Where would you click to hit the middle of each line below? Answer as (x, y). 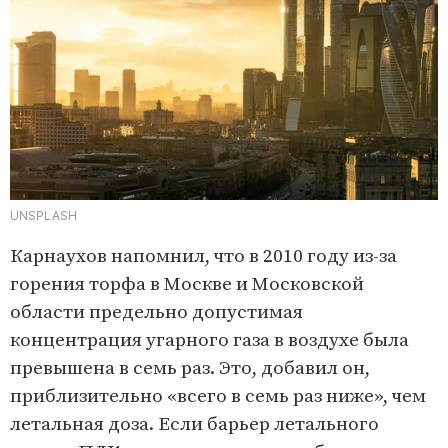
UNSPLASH (43, 216)
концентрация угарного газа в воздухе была (209, 341)
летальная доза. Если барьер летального (194, 425)
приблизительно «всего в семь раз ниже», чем (218, 397)
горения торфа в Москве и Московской (187, 285)
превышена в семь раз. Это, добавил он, (190, 369)
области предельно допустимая (156, 313)
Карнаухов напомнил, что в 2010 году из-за (203, 257)
